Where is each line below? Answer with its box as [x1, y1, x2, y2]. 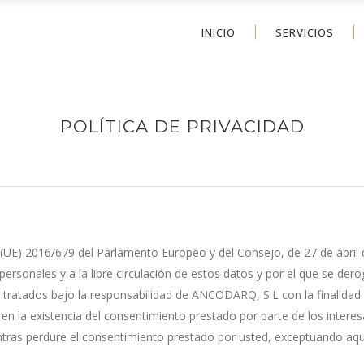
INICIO [201, 24, 236, 40]
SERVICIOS [275, 24, 334, 40]
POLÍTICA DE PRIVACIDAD [59, 115, 305, 136]
